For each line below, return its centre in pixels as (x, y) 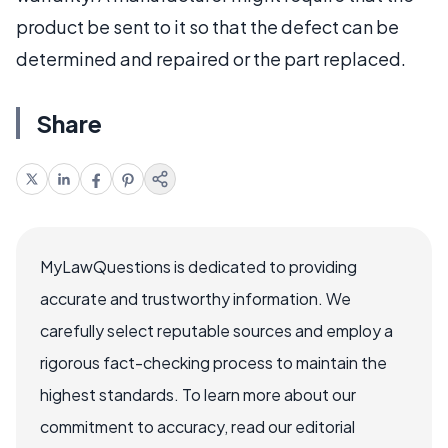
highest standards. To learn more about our (198, 394)
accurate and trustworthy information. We (195, 298)
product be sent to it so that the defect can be (207, 26)
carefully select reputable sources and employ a (216, 330)
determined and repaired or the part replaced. (211, 58)
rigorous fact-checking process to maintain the (213, 362)
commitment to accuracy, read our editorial (197, 426)
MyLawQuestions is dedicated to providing (198, 266)
